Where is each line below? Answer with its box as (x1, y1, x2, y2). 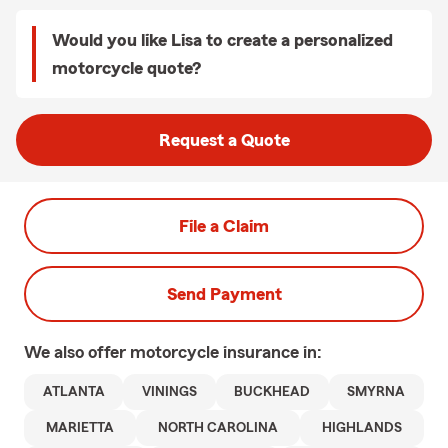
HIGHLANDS (322, 421, 402, 435)
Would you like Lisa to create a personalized (52, 31, 393, 49)
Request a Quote (158, 131, 290, 149)
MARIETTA (46, 421, 114, 435)
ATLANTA (42, 385, 105, 399)
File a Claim (179, 217, 269, 235)
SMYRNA (347, 385, 406, 399)
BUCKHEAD (234, 385, 311, 399)
